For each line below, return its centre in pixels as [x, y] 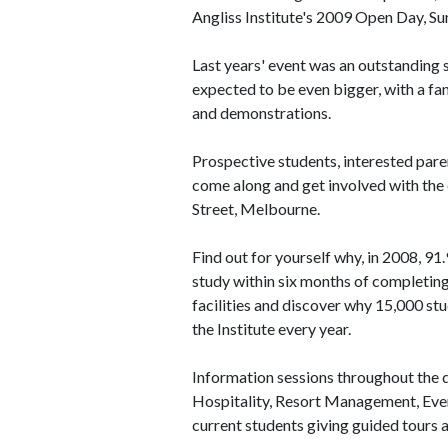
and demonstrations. [261, 112]
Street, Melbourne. [256, 208]
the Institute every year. [271, 328]
